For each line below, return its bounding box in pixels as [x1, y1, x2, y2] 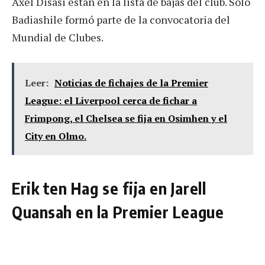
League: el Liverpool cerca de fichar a [25, 93, 197, 107]
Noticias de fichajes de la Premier [54, 76, 208, 89]
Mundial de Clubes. [12, 30, 104, 44]
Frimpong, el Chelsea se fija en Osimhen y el [25, 111, 227, 125]
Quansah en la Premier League [12, 202, 224, 222]
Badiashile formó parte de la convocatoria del [12, 12, 230, 27]
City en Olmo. [25, 129, 86, 143]
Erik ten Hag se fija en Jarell [12, 178, 206, 199]
